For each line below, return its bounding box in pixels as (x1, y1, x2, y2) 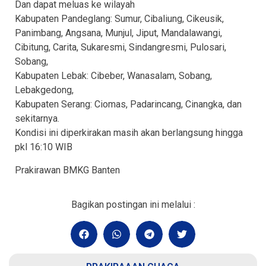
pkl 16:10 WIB (15, 141, 72, 153)
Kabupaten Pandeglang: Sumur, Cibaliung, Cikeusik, (15, 13, 224, 25)
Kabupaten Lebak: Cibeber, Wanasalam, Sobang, (15, 70, 212, 82)
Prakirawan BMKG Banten (15, 164, 120, 176)
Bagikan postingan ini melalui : (71, 199, 195, 211)
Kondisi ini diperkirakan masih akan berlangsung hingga (15, 127, 243, 139)
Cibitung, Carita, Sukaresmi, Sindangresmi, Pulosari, (15, 42, 226, 53)
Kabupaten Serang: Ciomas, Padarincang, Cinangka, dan (15, 99, 242, 110)
